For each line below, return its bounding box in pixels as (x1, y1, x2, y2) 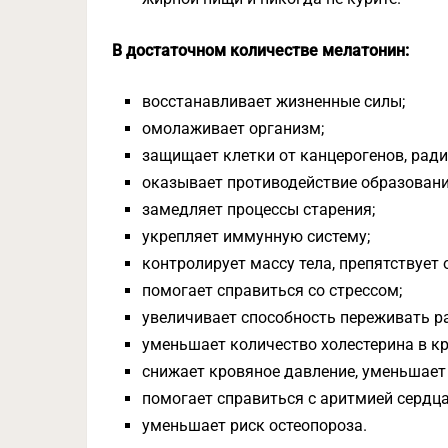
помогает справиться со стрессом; (142, 281, 403, 301)
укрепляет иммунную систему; (142, 227, 371, 247)
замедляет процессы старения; (142, 200, 376, 220)
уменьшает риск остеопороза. (142, 416, 368, 436)
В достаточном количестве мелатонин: (112, 41, 409, 61)
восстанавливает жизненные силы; (142, 92, 406, 112)
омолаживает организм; (142, 119, 325, 139)
